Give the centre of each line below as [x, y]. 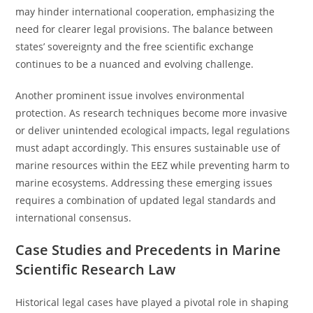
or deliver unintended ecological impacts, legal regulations [153, 130]
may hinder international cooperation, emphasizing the [145, 12]
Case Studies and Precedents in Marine [148, 250]
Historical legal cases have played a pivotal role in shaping [152, 302]
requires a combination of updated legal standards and [146, 200]
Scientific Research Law [96, 269]
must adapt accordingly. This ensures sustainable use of [148, 148]
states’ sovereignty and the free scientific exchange [135, 46]
